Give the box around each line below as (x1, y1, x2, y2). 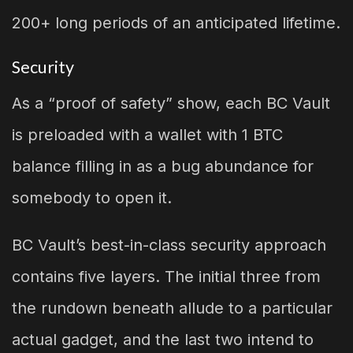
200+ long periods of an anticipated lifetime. (12, 13, 340, 32)
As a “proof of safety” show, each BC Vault (12, 93, 330, 113)
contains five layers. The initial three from (12, 266, 321, 286)
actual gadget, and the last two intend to (12, 329, 314, 349)
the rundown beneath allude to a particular (12, 298, 333, 318)
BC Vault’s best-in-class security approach (12, 235, 326, 255)
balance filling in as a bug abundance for (12, 156, 314, 176)
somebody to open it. (12, 188, 172, 207)
